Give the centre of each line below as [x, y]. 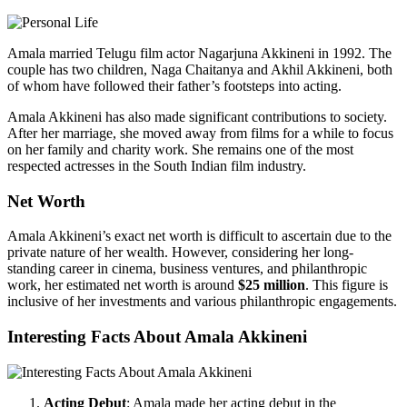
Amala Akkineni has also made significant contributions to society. [197, 116]
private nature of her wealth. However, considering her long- [180, 253]
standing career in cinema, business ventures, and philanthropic [187, 269]
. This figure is [347, 285]
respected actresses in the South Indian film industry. [157, 165]
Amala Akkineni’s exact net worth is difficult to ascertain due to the [199, 236]
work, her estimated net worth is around [123, 285]
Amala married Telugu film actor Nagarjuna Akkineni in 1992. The [199, 53]
